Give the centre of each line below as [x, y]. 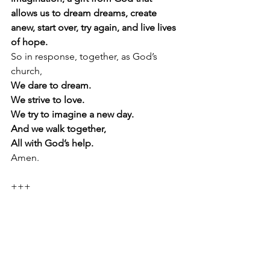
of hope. [30, 42]
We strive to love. [48, 99]
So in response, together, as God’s [85, 56]
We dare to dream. [51, 85]
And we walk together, [58, 128]
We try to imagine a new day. [72, 114]
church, [27, 71]
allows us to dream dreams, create [85, 13]
